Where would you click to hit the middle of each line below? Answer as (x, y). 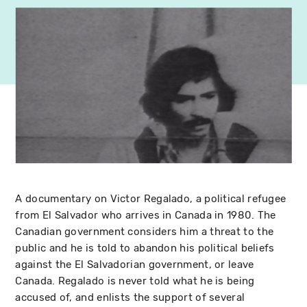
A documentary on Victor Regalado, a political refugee (151, 198)
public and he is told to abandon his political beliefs (145, 248)
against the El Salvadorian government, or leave (135, 264)
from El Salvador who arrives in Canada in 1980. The (146, 215)
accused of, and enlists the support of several (130, 297)
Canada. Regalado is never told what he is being (135, 281)
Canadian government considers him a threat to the (145, 231)
